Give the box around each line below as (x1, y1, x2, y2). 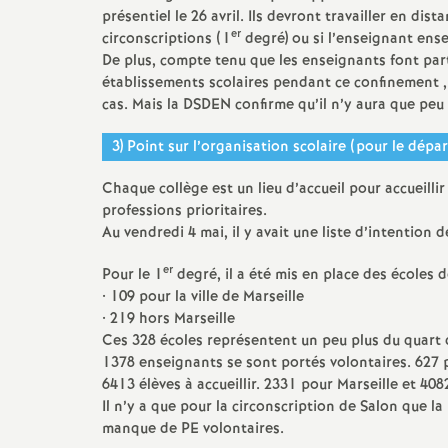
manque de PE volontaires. (102, 418, 284, 440)
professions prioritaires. (102, 200, 267, 222)
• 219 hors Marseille (102, 308, 235, 330)
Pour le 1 (102, 264, 163, 286)
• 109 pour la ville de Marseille (102, 286, 304, 308)
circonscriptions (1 (102, 28, 231, 50)
